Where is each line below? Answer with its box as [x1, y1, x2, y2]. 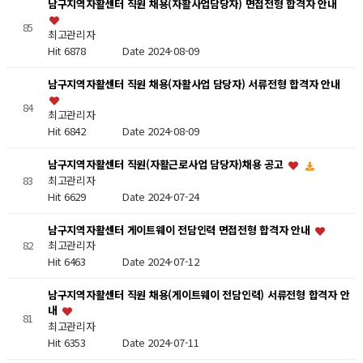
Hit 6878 [47, 43, 122, 59]
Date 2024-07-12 [122, 254, 199, 270]
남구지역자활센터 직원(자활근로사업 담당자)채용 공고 [47, 156, 287, 173]
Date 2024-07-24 [122, 188, 199, 204]
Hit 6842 [47, 123, 122, 139]
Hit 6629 [47, 188, 122, 204]
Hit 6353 [47, 334, 122, 350]
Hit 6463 [47, 254, 122, 270]
